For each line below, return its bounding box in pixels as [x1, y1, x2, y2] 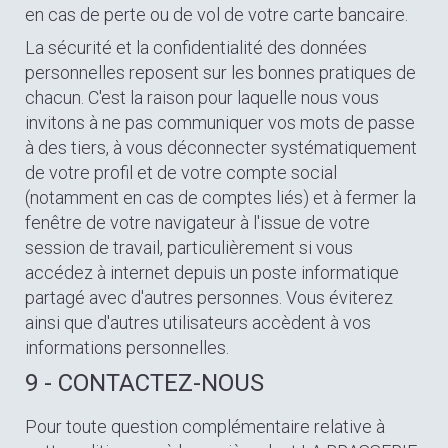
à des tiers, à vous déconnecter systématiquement [25, 137, 417, 158]
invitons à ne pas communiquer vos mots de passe [25, 112, 415, 133]
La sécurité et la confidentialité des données [25, 37, 367, 58]
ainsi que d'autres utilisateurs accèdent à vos [25, 312, 371, 333]
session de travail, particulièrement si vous [25, 237, 353, 258]
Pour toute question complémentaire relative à [25, 416, 385, 437]
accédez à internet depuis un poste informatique [25, 262, 399, 283]
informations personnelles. [25, 337, 229, 358]
